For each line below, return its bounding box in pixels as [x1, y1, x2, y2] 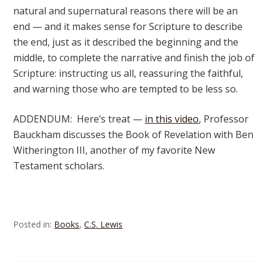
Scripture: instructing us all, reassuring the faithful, [13, 67, 244, 80]
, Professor [199, 112, 249, 125]
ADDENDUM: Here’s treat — [13, 112, 145, 125]
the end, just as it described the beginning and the [13, 35, 239, 49]
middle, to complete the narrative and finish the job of [13, 51, 255, 64]
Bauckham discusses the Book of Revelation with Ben [13, 128, 254, 141]
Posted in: [13, 219, 55, 230]
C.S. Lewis [84, 219, 123, 230]
